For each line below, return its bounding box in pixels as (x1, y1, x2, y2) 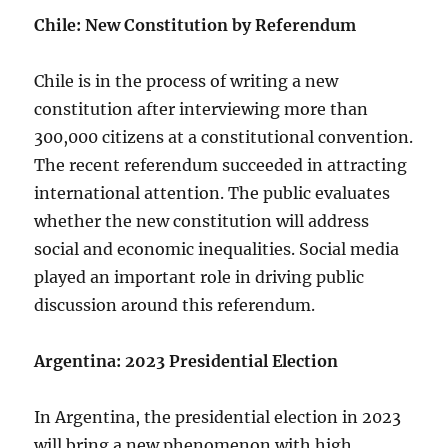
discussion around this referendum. (34, 295, 316, 315)
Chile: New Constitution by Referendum (34, 15, 357, 35)
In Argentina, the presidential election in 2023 (34, 407, 402, 427)
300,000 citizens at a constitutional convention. (34, 127, 414, 147)
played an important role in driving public (34, 267, 365, 287)
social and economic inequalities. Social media (34, 239, 400, 259)
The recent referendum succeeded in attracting (34, 155, 408, 175)
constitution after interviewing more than (34, 99, 369, 119)
